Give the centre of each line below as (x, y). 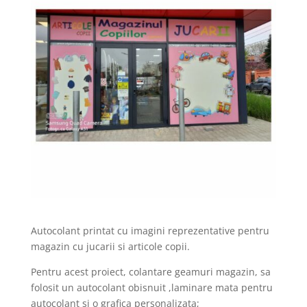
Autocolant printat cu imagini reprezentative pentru (150, 230)
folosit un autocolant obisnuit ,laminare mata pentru (151, 287)
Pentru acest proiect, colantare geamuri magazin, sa (150, 271)
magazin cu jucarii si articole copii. (110, 246)
